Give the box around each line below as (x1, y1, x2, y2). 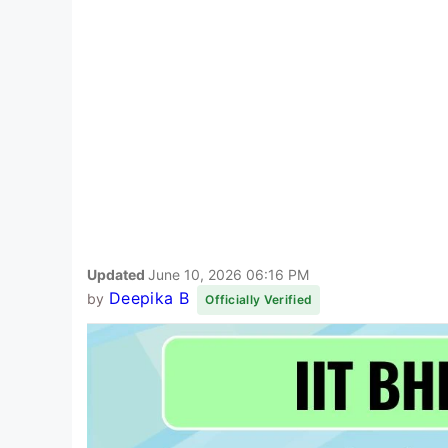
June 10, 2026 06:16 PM (148, 265, 309, 283)
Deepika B (108, 287, 189, 308)
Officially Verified (205, 291, 313, 307)
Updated (87, 265, 148, 283)
